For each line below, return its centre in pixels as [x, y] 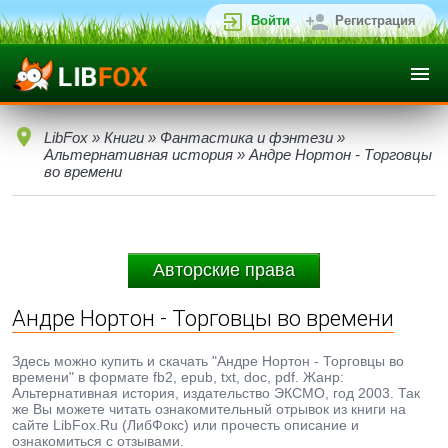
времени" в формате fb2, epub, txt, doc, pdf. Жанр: [178, 377]
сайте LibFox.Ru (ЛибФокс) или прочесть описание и [185, 425]
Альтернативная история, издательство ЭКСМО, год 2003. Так [216, 393]
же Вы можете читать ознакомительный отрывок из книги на [209, 409]
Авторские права [224, 270]
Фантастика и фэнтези [246, 137]
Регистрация [375, 20]
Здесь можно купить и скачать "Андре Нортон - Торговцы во [208, 361]
